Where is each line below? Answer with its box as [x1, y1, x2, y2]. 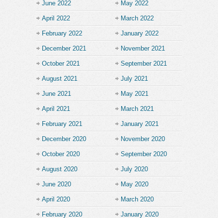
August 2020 [42, 165, 77, 173]
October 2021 [42, 59, 80, 67]
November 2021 [121, 44, 165, 52]
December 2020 [42, 135, 86, 143]
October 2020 [42, 150, 80, 158]
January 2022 [121, 29, 159, 37]
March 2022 [121, 14, 154, 22]
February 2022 [42, 29, 82, 37]
